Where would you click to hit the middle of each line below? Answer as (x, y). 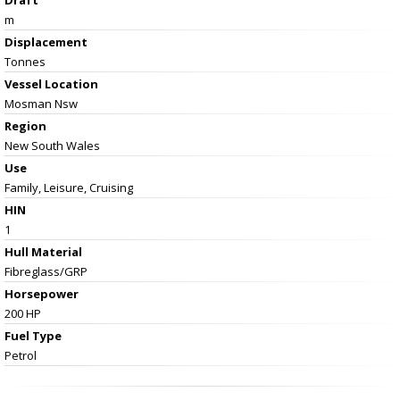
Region (25, 125)
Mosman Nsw (41, 103)
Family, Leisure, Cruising (69, 187)
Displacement (46, 42)
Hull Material (43, 251)
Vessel (25, 83)
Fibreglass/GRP (46, 271)
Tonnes (25, 61)
